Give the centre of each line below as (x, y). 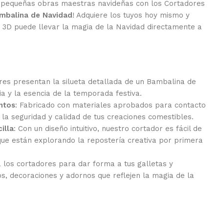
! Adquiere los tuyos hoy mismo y (131, 15)
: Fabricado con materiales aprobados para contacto (110, 105)
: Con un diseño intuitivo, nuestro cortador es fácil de (108, 128)
